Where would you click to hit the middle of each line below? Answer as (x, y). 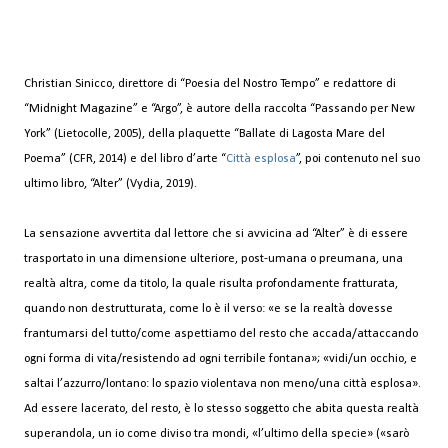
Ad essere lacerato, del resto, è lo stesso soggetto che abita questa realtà (221, 408)
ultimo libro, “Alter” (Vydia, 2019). (110, 183)
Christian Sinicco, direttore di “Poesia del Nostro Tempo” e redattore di (210, 83)
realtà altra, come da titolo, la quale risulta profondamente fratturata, (211, 283)
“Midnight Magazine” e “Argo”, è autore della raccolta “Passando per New (219, 108)
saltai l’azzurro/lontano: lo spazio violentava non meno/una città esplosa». (222, 383)
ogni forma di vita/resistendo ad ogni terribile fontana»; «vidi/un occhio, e (220, 358)
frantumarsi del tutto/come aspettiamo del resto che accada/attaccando (221, 333)
